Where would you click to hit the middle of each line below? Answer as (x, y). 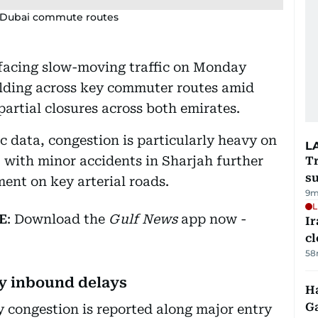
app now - (212, 219)
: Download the (58, 219)
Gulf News (143, 219)
